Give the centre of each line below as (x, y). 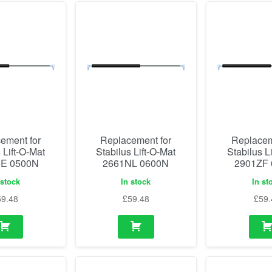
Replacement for (136, 140)
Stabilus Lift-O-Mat (136, 151)
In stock (136, 181)
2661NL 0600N (136, 163)
